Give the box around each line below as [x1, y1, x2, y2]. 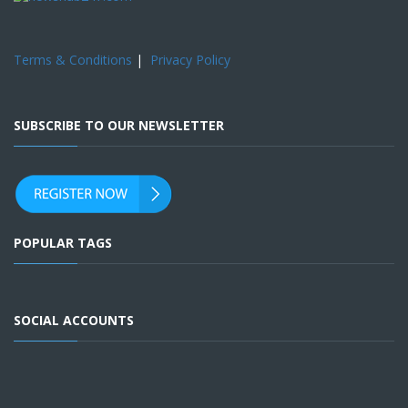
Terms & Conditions [14, 51, 132, 69]
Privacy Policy [150, 51, 230, 69]
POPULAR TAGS [14, 234, 112, 252]
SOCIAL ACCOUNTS [14, 311, 134, 330]
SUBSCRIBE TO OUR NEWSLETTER [14, 117, 224, 135]
